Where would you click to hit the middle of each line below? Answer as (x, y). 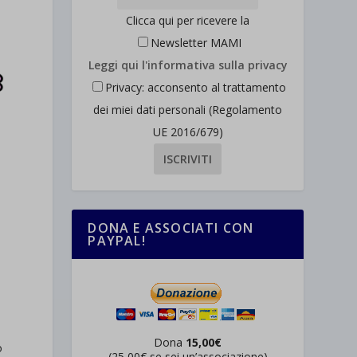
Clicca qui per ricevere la (188, 21)
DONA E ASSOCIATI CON (171, 228)
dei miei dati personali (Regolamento (188, 110)
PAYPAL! (117, 241)
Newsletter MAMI (196, 43)
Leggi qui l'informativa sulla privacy (188, 65)
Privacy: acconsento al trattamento (196, 88)
